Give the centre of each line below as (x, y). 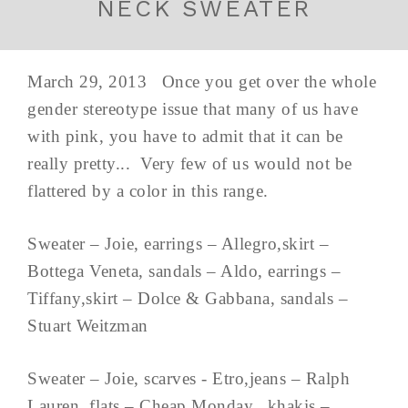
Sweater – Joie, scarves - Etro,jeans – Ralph (189, 378)
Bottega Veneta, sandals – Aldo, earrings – (184, 270)
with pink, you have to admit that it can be (185, 136)
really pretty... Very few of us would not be (190, 163)
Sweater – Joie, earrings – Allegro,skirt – (178, 243)
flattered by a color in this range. (158, 190)
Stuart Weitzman (95, 325)
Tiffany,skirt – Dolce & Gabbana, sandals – (188, 298)
